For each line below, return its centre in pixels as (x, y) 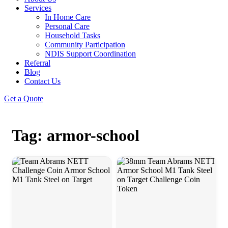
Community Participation (85, 45)
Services (38, 8)
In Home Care (68, 17)
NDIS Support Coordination (90, 54)
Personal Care (67, 26)
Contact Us (42, 81)
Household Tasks (73, 35)
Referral (37, 63)
